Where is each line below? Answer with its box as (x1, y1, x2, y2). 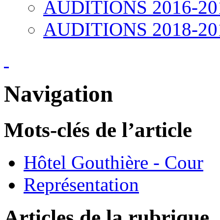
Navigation (4, 81, 113, 107)
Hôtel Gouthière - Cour (24, 152, 203, 173)
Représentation (24, 174, 139, 195)
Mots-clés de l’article (4, 118, 192, 141)
